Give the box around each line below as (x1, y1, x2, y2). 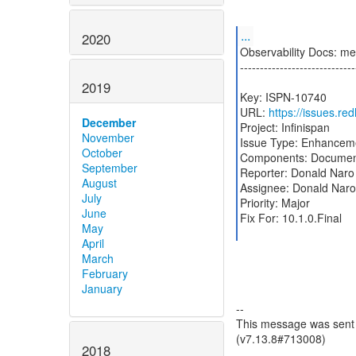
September (82, 160, 137, 176)
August (82, 175, 117, 192)
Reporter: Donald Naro (239, 164, 354, 180)
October (82, 145, 122, 161)
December (82, 114, 136, 131)
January (82, 281, 122, 297)
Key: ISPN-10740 (239, 89, 327, 105)
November (82, 130, 134, 146)
